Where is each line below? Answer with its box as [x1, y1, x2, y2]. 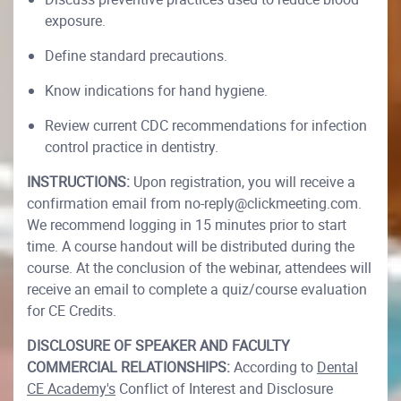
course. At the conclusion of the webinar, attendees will [27, 258, 371, 277]
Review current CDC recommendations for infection [45, 115, 367, 135]
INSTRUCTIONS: [27, 172, 130, 192]
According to [230, 357, 317, 377]
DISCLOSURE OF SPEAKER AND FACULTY [27, 336, 290, 355]
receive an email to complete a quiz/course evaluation [27, 279, 367, 299]
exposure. [45, 11, 106, 30]
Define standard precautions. [45, 46, 227, 65]
